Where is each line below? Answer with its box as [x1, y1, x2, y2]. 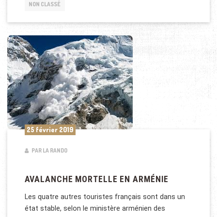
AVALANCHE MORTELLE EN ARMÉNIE [24, 174, 169, 185]
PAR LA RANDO [30, 146, 67, 154]
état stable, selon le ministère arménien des [24, 204, 165, 212]
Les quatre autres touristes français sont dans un [24, 192, 185, 201]
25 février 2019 [26, 125, 74, 134]
